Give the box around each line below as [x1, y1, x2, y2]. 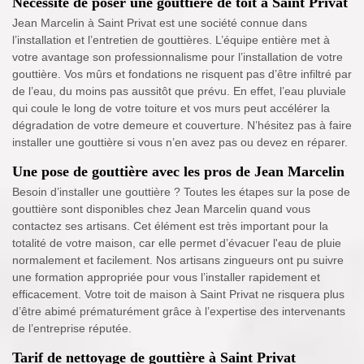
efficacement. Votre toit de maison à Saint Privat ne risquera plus [12, 288, 344, 301]
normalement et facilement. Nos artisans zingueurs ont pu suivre [12, 253, 344, 267]
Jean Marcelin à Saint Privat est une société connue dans [12, 16, 307, 30]
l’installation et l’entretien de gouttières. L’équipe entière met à [12, 33, 330, 47]
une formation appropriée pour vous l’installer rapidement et [12, 271, 320, 284]
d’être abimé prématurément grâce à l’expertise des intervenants [12, 305, 345, 318]
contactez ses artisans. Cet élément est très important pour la [12, 219, 328, 233]
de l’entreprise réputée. [12, 322, 132, 336]
